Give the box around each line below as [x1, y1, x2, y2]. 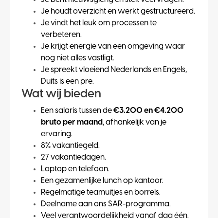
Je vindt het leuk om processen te [41, 19, 157, 28]
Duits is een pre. [41, 77, 94, 86]
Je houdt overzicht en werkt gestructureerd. [41, 7, 195, 16]
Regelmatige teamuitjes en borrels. [41, 188, 161, 197]
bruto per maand [41, 118, 103, 127]
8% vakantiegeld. [41, 142, 100, 150]
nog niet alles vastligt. [41, 54, 114, 63]
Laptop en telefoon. [41, 165, 109, 174]
